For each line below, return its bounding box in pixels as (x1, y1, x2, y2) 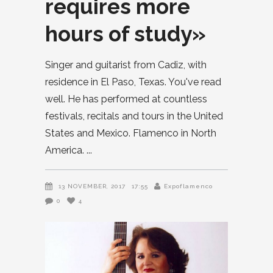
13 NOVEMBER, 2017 (58, 183, 126, 190)
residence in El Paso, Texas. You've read (45, 76, 221, 88)
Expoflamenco (164, 183, 213, 190)
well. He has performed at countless (45, 93, 207, 105)
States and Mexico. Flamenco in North (45, 127, 216, 139)
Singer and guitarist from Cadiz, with (45, 59, 207, 71)
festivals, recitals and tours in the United (45, 110, 223, 122)
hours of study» (45, 21, 206, 46)
